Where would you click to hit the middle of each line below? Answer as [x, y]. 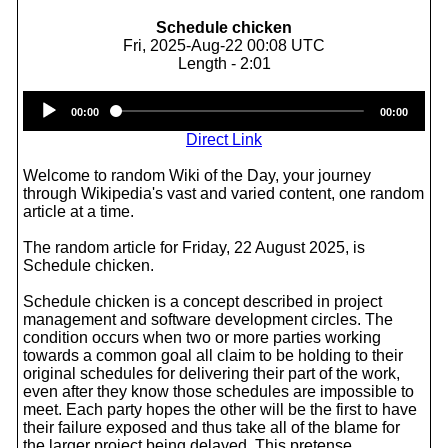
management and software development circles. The [208, 319]
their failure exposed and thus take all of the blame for [211, 427]
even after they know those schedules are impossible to [218, 391]
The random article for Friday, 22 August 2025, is [194, 247]
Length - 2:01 [224, 63]
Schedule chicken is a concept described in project [202, 301]
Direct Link [224, 139]
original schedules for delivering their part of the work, [211, 373]
